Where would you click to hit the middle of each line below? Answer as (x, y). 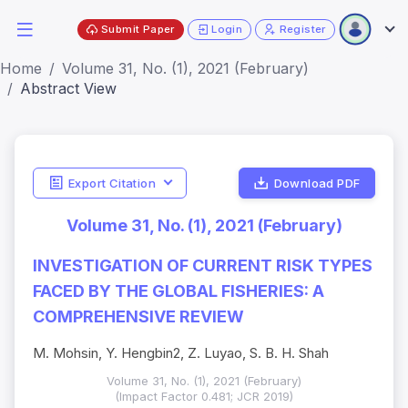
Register (302, 29)
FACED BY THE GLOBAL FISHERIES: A (178, 291)
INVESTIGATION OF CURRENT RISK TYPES (203, 266)
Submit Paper (138, 29)
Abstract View (68, 88)
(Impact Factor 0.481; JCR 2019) (204, 397)
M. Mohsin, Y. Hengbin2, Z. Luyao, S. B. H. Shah (181, 353)
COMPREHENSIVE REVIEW (138, 317)
